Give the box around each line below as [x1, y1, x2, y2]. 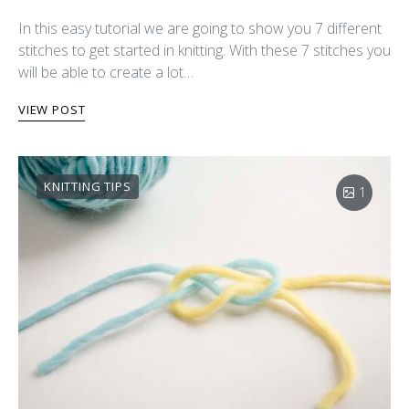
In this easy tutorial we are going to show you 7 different [18, 17, 382, 38]
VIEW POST [18, 100, 86, 118]
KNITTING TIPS [44, 177, 131, 194]
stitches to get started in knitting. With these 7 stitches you [18, 39, 391, 60]
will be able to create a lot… [18, 61, 194, 82]
